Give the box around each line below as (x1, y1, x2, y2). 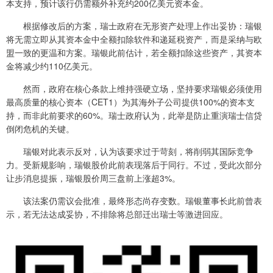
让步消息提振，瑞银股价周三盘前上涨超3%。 (6, 172, 180, 184)
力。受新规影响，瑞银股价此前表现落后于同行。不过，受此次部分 (6, 158, 262, 171)
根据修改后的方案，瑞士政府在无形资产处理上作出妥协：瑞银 (6, 19, 262, 32)
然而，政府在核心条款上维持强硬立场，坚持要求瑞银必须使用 (6, 82, 262, 94)
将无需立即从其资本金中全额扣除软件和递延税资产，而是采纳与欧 (6, 33, 262, 45)
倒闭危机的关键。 (6, 122, 74, 135)
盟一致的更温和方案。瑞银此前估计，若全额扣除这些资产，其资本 (6, 46, 262, 58)
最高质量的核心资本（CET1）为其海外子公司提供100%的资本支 (6, 96, 255, 108)
